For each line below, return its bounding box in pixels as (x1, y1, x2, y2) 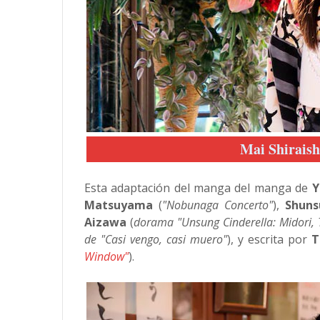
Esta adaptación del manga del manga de (84, 180, 312, 196)
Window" (84, 249, 129, 264)
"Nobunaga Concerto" (161, 197, 273, 213)
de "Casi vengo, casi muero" (84, 231, 227, 247)
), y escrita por (226, 231, 311, 247)
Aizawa (84, 214, 126, 230)
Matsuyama (84, 197, 153, 213)
